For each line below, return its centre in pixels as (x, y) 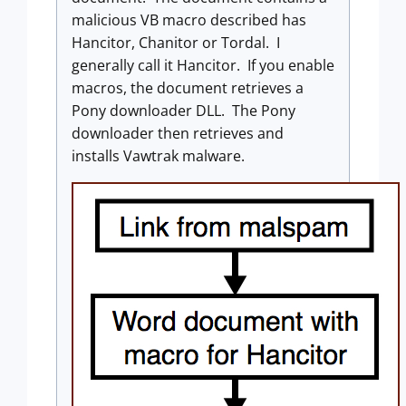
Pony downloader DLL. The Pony (184, 110)
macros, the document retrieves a (188, 87)
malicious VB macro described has (189, 19)
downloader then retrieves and (178, 133)
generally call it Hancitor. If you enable (203, 65)
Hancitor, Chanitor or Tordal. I (176, 42)
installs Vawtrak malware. (158, 155)
